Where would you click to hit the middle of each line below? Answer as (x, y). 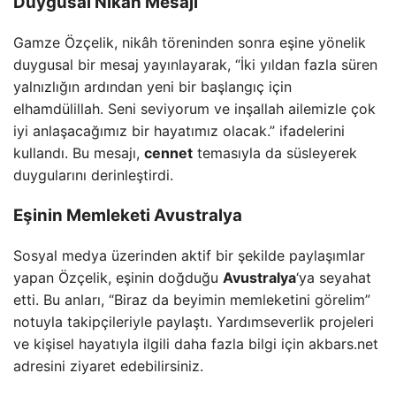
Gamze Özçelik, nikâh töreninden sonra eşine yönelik (190, 42)
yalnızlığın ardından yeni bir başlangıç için (152, 86)
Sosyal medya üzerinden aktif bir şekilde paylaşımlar (189, 256)
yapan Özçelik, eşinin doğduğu (118, 278)
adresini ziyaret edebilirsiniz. (108, 366)
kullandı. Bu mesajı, (79, 152)
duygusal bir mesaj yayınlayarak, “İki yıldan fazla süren (195, 64)
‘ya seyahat (334, 278)
